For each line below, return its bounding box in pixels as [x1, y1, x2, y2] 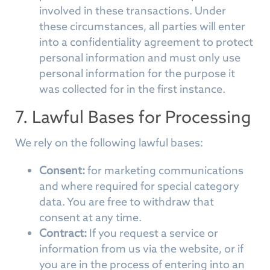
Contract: [39, 226, 87, 240]
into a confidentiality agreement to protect [39, 35, 253, 49]
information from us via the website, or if [39, 242, 243, 256]
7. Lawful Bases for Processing [15, 106, 251, 128]
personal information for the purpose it [39, 66, 235, 80]
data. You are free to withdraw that [39, 195, 214, 209]
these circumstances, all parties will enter [39, 19, 245, 33]
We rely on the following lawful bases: [15, 136, 203, 149]
